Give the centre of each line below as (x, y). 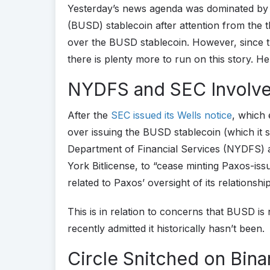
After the (89, 115)
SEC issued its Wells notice (171, 115)
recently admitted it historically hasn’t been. (166, 228)
